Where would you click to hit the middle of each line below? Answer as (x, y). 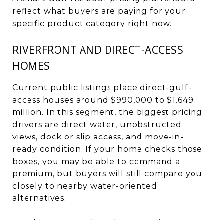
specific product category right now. (92, 23)
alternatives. (39, 198)
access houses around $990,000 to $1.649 (103, 100)
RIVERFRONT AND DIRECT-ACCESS (98, 49)
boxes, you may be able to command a (96, 161)
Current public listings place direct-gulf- (102, 87)
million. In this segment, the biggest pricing (107, 112)
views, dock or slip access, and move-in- (98, 137)
